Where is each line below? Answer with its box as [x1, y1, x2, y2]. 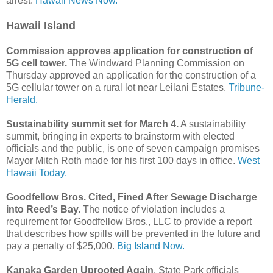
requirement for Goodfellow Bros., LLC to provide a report [6, 216, 252, 227]
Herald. [6, 94, 38, 105]
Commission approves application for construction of [6, 46, 253, 57]
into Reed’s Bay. [6, 204, 80, 215]
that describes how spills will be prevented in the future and [6, 229, 260, 239]
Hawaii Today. [6, 168, 67, 179]
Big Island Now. [117, 241, 185, 252]
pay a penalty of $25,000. [6, 241, 117, 252]
